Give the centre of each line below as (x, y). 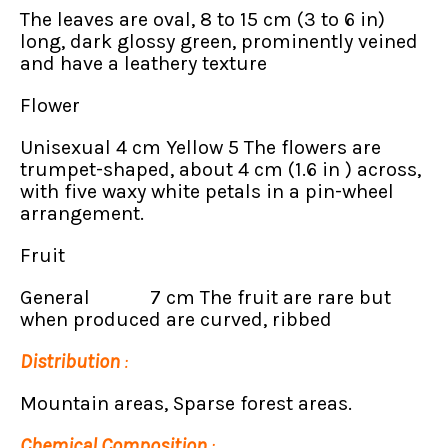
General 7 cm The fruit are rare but (205, 297)
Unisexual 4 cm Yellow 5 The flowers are (200, 147)
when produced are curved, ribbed (176, 319)
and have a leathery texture (143, 63)
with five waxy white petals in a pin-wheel (207, 191)
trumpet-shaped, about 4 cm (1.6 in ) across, (220, 169)
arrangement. (82, 213)
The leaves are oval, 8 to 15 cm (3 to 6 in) (202, 19)
